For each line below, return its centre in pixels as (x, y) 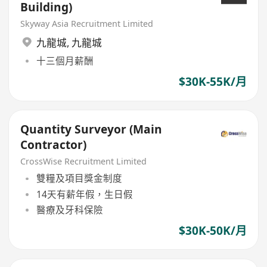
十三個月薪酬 (65, 61)
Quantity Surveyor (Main (91, 129)
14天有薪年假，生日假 (84, 194)
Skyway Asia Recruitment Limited (87, 23)
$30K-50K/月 (212, 230)
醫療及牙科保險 (69, 209)
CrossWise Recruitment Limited (84, 161)
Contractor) (54, 145)
